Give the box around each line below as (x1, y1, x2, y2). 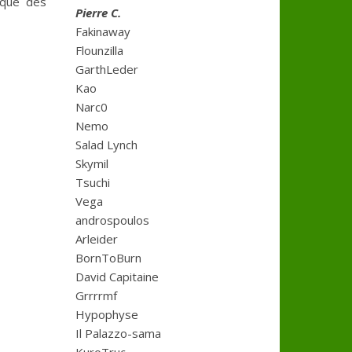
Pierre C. (75, 5, 121, 20)
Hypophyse (75, 306, 138, 322)
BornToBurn (75, 250, 141, 266)
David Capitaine (75, 269, 159, 284)
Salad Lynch (75, 137, 137, 152)
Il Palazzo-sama (75, 325, 161, 341)
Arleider (75, 231, 118, 247)
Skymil (75, 156, 108, 171)
